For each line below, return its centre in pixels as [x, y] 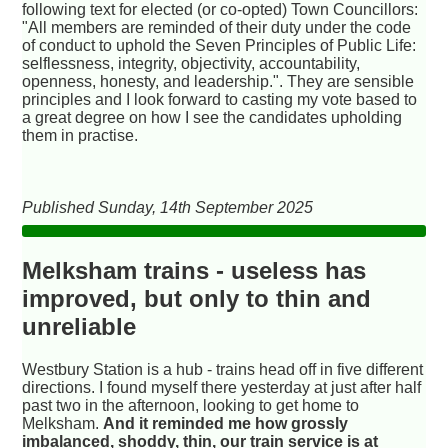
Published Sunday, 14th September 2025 [168, 207]
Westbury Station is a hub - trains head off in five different [223, 369]
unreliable [79, 326]
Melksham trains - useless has [194, 270]
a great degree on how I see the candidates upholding [212, 117]
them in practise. [80, 135]
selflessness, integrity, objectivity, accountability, [191, 63]
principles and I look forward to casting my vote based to [220, 99]
